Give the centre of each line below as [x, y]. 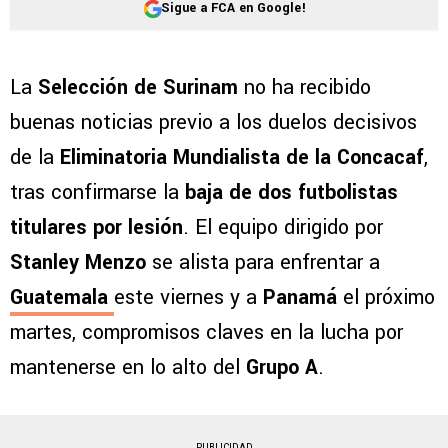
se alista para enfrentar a [263, 263]
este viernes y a [188, 298]
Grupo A [282, 368]
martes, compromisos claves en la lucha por [206, 333]
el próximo [386, 298]
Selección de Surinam [138, 88]
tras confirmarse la [97, 193]
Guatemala [59, 298]
